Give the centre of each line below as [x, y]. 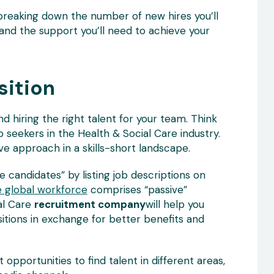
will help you [175, 204]
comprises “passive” [137, 189]
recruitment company [90, 204]
